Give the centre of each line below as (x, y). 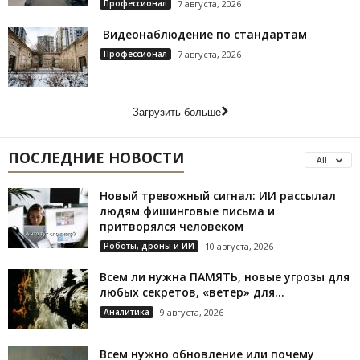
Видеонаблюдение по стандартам (203, 34)
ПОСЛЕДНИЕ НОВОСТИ (96, 157)
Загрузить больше (176, 112)
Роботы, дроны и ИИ (149, 245)
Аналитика (127, 311)
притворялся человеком (172, 226)
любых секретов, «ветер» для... (192, 292)
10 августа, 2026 (239, 246)
